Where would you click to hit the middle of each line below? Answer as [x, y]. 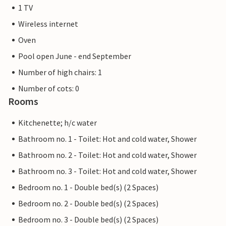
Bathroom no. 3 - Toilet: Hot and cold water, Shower [107, 171]
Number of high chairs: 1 [60, 72]
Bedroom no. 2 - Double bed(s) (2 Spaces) [88, 203]
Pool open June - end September [75, 56]
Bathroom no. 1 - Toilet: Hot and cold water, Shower [107, 139]
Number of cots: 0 [49, 88]
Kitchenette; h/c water [58, 123]
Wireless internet [48, 24]
